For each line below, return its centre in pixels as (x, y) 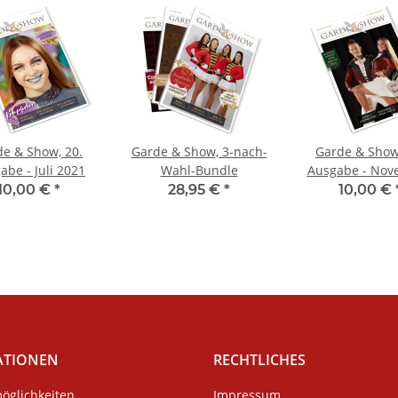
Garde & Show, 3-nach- (199, 152)
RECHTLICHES (259, 360)
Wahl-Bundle (199, 171)
